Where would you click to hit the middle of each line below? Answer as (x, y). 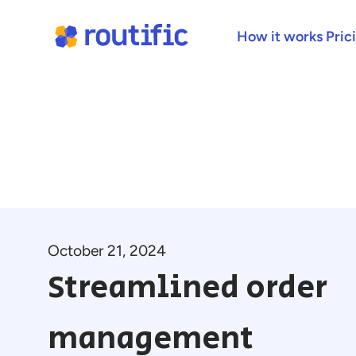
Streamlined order (188, 288)
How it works (279, 37)
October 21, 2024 (107, 251)
